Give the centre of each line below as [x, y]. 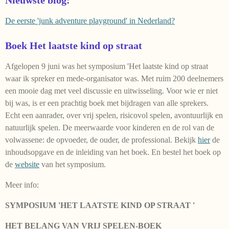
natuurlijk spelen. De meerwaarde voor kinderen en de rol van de [110, 127]
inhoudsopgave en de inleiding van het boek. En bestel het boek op [113, 152]
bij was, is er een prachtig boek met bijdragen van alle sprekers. [107, 103]
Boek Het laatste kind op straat [74, 45]
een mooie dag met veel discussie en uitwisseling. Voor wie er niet [111, 90]
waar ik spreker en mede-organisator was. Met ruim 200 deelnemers [114, 78]
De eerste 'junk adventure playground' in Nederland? [90, 20]
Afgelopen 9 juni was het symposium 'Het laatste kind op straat [107, 66]
